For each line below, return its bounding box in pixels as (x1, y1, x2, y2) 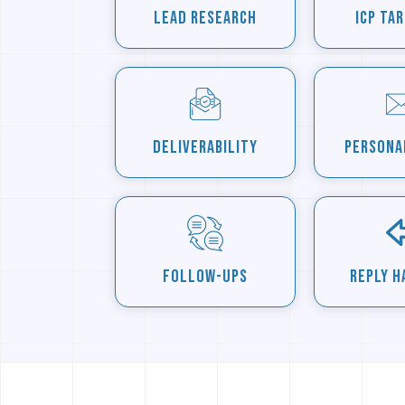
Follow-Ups (162, 265, 248, 287)
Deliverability (152, 136, 258, 158)
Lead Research (153, 6, 257, 29)
